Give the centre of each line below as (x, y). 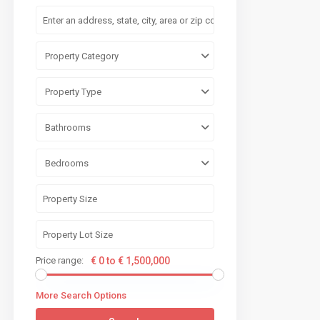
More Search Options (81, 296)
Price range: (60, 261)
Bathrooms (68, 128)
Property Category (82, 56)
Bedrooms (67, 164)
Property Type (73, 92)
